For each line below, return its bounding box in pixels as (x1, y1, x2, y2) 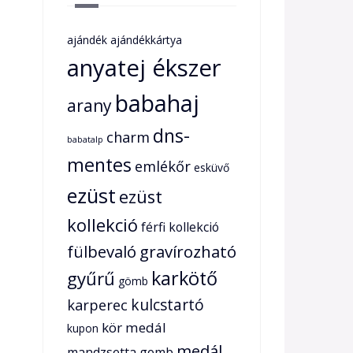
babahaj (114, 88, 199, 118)
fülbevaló (66, 240, 136, 262)
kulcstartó (130, 295, 204, 315)
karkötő (150, 266, 217, 291)
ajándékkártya (110, 32, 182, 47)
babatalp (66, 134, 103, 145)
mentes (66, 152, 132, 177)
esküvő (193, 160, 229, 175)
